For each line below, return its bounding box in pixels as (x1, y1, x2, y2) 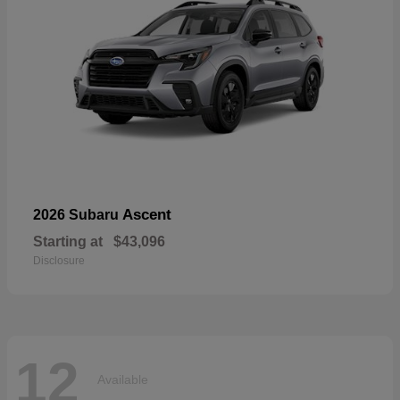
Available (97, 372, 148, 387)
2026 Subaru (33, 206, 122, 222)
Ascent (122, 205, 171, 223)
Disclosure (33, 254, 85, 267)
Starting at (33, 233, 103, 249)
